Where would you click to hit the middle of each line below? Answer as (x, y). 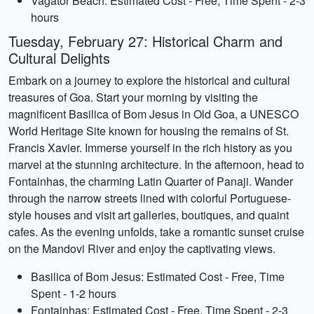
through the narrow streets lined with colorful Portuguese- (150, 198)
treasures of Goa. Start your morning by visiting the (133, 97)
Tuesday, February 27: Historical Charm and (145, 41)
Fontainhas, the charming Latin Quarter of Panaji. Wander (151, 181)
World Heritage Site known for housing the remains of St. (149, 131)
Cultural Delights (59, 58)
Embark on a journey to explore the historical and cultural (149, 80)
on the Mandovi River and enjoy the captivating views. (142, 248)
